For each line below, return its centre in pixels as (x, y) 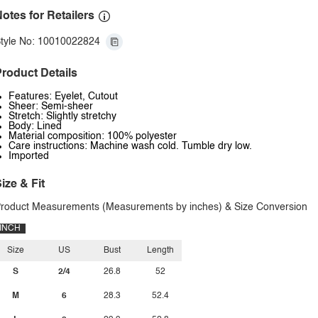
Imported (29, 156)
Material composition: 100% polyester (93, 136)
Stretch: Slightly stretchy (62, 116)
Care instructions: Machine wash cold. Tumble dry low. (130, 146)
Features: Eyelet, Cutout (63, 97)
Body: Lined (35, 126)
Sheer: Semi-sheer (51, 106)
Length (160, 251)
